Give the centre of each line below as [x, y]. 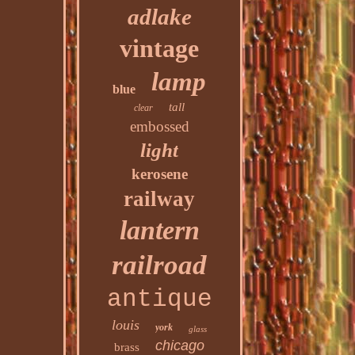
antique [159, 299]
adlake [159, 17]
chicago [180, 345]
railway [160, 199]
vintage [160, 48]
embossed [159, 126]
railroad [160, 265]
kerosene [159, 174]
